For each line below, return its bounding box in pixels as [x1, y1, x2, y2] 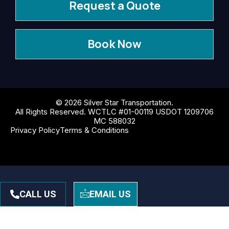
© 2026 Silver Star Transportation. [56, 98, 173, 108]
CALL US [19, 189, 56, 200]
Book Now [87, 36, 142, 52]
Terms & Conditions [60, 125, 129, 135]
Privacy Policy [10, 125, 60, 135]
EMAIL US [89, 189, 131, 200]
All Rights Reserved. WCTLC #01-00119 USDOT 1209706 [15, 107, 214, 117]
